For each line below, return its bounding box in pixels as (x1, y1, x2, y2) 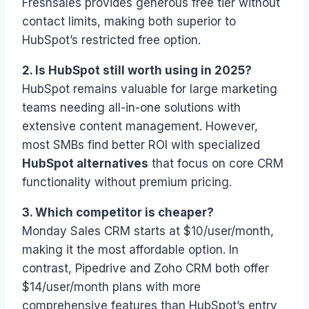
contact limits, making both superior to (22, 14, 236, 29)
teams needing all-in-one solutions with (22, 101, 241, 115)
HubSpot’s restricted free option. (22, 33, 201, 48)
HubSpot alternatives (22, 157, 148, 171)
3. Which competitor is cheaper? (22, 206, 214, 220)
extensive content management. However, (22, 119, 258, 134)
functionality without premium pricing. (22, 175, 232, 190)
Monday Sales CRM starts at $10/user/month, (22, 224, 274, 239)
